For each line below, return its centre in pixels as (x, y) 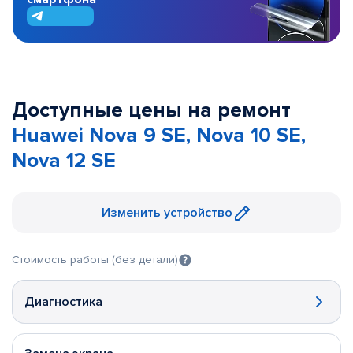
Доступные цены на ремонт (151, 110)
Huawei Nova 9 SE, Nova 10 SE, (159, 136)
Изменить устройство (167, 213)
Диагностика (63, 302)
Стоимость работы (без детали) (95, 260)
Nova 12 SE (64, 161)
